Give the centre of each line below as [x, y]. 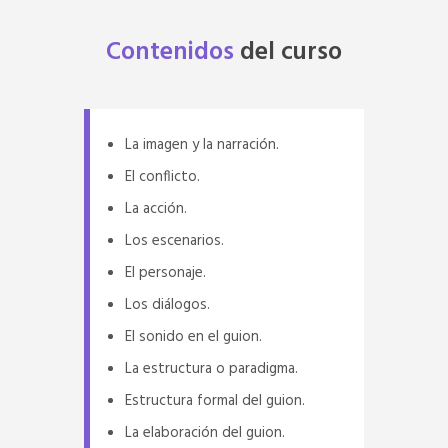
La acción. [156, 208]
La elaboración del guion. [205, 432]
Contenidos [170, 52]
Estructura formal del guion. [215, 400]
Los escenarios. [174, 240]
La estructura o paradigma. [211, 368]
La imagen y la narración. [202, 144]
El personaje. [165, 272]
